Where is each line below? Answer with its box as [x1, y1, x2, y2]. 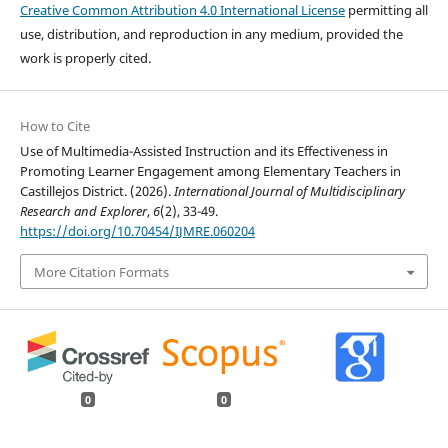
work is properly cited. [19, 49, 151, 68]
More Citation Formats [33, 262, 169, 281]
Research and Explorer [19, 202, 147, 221]
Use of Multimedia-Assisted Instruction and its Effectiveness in [19, 142, 388, 161]
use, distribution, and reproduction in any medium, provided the [19, 25, 403, 44]
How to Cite [19, 117, 90, 136]
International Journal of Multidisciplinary [173, 182, 405, 201]
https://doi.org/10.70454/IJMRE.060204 [19, 222, 255, 241]
